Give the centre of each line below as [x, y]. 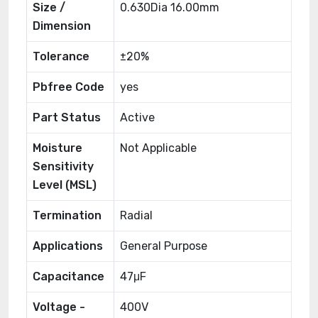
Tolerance [61, 56]
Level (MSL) [65, 185]
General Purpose [164, 246]
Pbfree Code [68, 87]
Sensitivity [63, 166]
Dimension [62, 26]
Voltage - [59, 307]
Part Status [67, 117]
